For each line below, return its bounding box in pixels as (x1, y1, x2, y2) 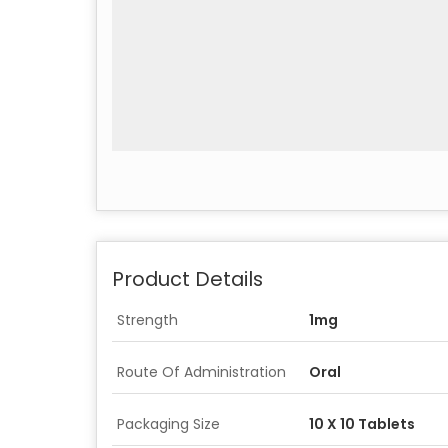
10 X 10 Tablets (309, 413, 415, 434)
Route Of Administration (117, 361, 286, 382)
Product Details (112, 264, 263, 293)
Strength (117, 309, 178, 330)
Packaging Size (117, 413, 220, 434)
